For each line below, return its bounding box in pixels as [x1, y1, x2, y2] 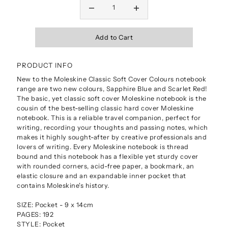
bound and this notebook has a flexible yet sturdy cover [17, 153, 198, 161]
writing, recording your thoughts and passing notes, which [17, 124, 208, 132]
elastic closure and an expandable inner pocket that [17, 172, 186, 180]
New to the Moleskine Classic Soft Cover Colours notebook [17, 75, 207, 83]
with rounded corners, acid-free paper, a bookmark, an [17, 162, 194, 170]
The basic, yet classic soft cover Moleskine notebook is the [17, 95, 207, 103]
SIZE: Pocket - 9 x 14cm [17, 201, 94, 209]
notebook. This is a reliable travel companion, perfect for [17, 114, 201, 122]
